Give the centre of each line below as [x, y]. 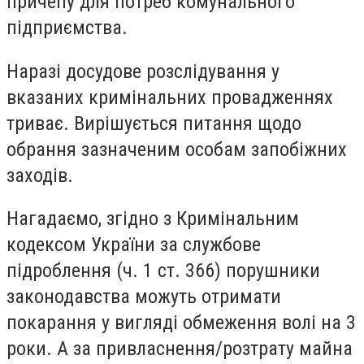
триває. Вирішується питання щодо [154, 123]
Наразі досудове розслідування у [143, 71]
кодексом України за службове [134, 245]
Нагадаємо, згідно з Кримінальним [153, 219]
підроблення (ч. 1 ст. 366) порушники [163, 271]
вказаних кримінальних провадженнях [170, 97]
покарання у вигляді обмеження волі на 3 [181, 323]
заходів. [40, 175]
